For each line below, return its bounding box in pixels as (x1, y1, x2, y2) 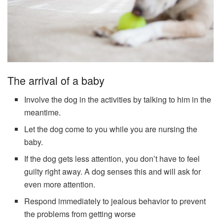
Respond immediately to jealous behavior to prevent (24, 195, 206, 207)
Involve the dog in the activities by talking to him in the (24, 93, 212, 105)
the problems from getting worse (24, 208, 136, 220)
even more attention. (24, 178, 96, 190)
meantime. (24, 106, 61, 118)
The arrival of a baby (7, 72, 105, 88)
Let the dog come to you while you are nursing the (24, 123, 198, 135)
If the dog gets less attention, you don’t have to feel (24, 152, 200, 164)
